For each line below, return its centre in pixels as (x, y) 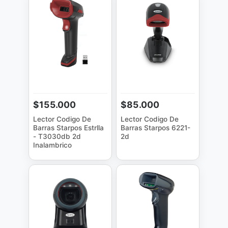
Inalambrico (52, 145)
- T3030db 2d (57, 136)
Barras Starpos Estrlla (68, 128)
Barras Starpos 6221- (155, 128)
